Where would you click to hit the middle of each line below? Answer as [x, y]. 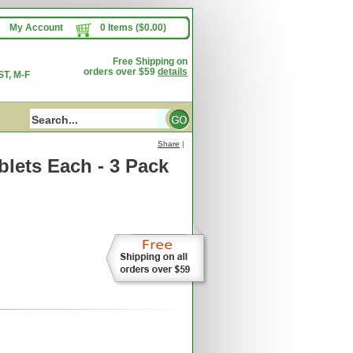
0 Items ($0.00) [133, 28]
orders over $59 [121, 72]
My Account [36, 28]
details [173, 72]
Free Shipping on [150, 61]
